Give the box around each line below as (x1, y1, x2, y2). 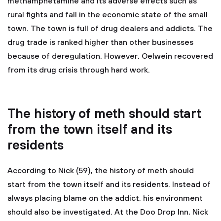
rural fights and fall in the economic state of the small (7, 10, 208, 20)
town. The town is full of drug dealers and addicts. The (7, 24, 213, 34)
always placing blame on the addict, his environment (7, 193, 203, 203)
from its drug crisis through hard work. (7, 65, 150, 75)
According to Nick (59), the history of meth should (7, 166, 194, 176)
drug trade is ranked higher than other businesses (7, 37, 193, 47)
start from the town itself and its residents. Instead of (7, 180, 211, 189)
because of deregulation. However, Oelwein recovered (7, 51, 213, 61)
